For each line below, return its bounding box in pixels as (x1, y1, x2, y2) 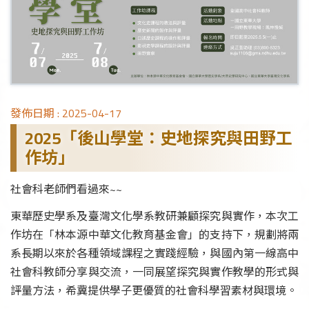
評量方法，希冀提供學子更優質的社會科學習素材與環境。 (10, 280, 297, 301)
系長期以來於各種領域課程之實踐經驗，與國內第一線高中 (10, 243, 299, 264)
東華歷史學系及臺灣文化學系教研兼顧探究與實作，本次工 (10, 206, 299, 227)
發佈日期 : (10, 103, 62, 124)
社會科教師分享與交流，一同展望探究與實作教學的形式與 (10, 261, 299, 283)
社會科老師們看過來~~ (10, 179, 122, 200)
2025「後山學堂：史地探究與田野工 (25, 122, 292, 154)
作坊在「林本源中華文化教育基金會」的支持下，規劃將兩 (10, 224, 299, 246)
